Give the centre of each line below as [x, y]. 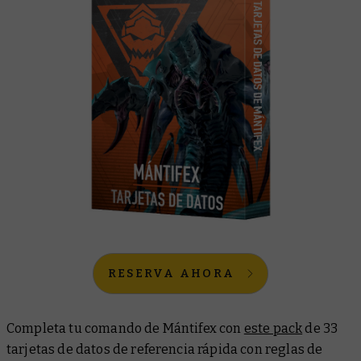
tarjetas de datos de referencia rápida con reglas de [165, 349]
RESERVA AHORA [171, 273]
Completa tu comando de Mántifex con [125, 328]
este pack [273, 328]
